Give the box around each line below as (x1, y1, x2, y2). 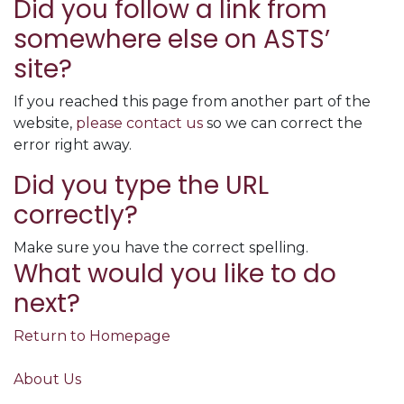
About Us (14, 371, 81, 388)
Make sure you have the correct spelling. (14, 239, 308, 256)
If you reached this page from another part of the (14, 93, 371, 110)
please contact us (76, 115, 203, 132)
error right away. (14, 136, 132, 153)
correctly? (14, 197, 138, 233)
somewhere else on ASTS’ (14, 22, 330, 57)
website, (14, 115, 76, 132)
